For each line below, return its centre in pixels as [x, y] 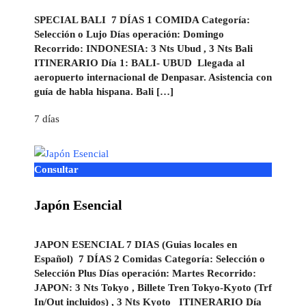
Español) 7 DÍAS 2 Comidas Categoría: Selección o [150, 259]
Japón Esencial [78, 205]
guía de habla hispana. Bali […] [104, 91]
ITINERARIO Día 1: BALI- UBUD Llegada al [139, 62]
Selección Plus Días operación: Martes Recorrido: [145, 273]
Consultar [56, 170]
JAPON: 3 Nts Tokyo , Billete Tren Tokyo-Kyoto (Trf [153, 287]
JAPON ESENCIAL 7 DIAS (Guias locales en [136, 244]
